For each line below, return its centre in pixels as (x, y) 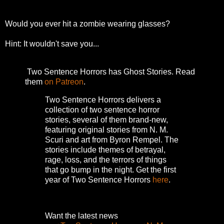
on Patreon (64, 82)
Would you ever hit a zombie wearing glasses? (87, 24)
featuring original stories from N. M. (106, 130)
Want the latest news (81, 215)
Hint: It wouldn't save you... (52, 44)
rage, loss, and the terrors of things (106, 160)
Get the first (156, 170)
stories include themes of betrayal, (105, 150)
